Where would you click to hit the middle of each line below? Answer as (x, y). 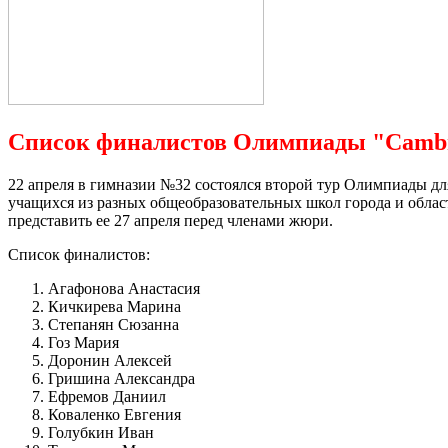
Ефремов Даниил (107, 396)
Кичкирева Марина (114, 306)
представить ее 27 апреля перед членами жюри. (170, 220)
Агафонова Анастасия (124, 288)
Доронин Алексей (110, 360)
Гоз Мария (83, 342)
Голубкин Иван (101, 432)
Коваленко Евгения (114, 414)
